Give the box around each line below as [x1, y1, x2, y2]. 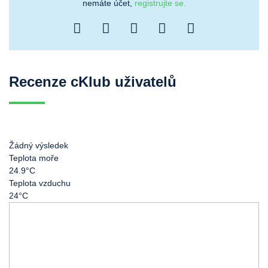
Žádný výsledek [9, 141, 68, 150]
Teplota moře [9, 153, 59, 163]
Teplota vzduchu [9, 178, 71, 188]
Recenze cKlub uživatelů [9, 74, 176, 90]
